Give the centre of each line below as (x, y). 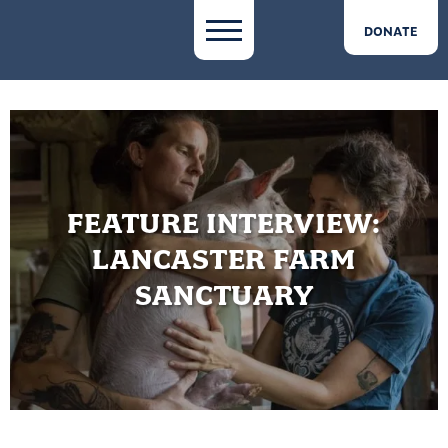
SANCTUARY (224, 295)
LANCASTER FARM (224, 259)
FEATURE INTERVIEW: (224, 223)
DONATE (391, 31)
